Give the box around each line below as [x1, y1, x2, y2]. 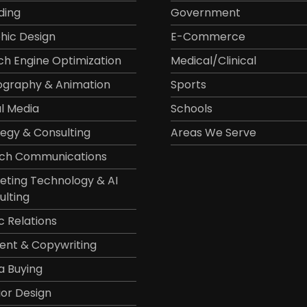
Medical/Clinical [170, 52, 256, 69]
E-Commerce [170, 28, 245, 45]
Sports [170, 76, 206, 93]
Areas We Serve [170, 124, 256, 140]
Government [170, 4, 241, 21]
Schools [170, 100, 212, 116]
